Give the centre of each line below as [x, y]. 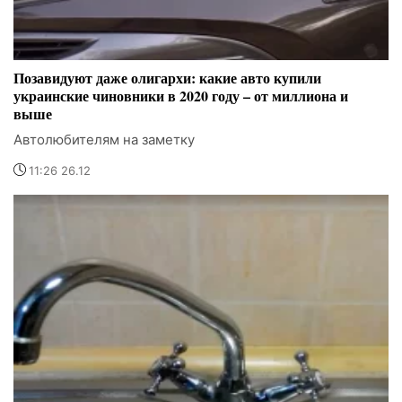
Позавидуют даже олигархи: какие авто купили [167, 77]
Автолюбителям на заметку [104, 139]
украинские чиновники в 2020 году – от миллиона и [181, 95]
